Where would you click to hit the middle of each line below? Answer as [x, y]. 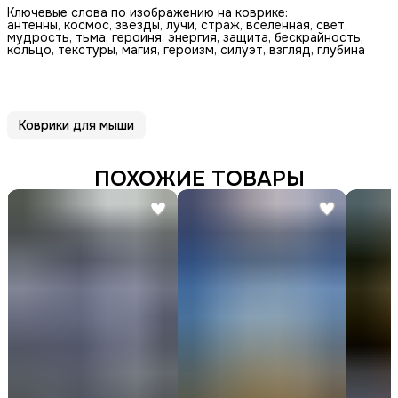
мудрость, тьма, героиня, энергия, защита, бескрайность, [185, 37]
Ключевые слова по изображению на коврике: [147, 12]
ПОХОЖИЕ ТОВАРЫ [199, 178]
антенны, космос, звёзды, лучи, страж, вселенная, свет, [177, 24]
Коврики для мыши [76, 125]
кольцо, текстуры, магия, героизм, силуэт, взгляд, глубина [186, 49]
